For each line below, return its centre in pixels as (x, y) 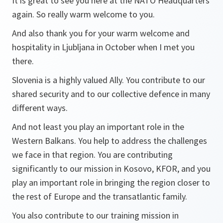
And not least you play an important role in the (98, 127)
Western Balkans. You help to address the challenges (110, 141)
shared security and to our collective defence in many (111, 94)
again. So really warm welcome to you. (83, 14)
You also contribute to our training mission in (95, 216)
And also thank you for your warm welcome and (101, 33)
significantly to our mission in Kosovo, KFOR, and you (111, 169)
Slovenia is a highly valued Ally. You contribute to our (109, 80)
